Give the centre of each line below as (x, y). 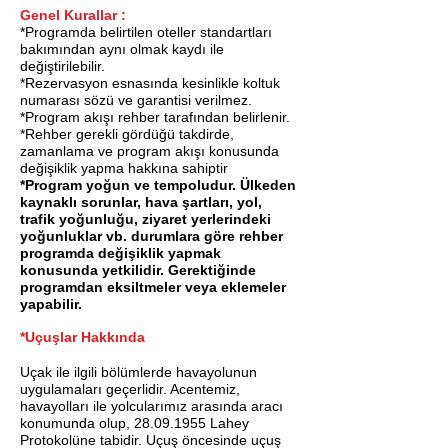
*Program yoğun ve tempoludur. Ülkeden (158, 185)
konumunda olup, (77, 423)
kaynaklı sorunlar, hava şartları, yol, (141, 202)
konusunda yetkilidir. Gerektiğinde (138, 270)
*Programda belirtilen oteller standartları (146, 32)
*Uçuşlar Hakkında (82, 337)
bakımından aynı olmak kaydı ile (122, 49)
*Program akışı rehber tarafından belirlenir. (155, 117)
